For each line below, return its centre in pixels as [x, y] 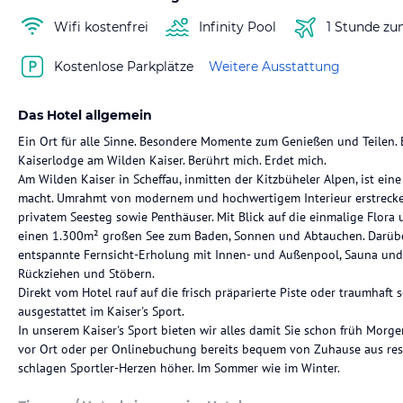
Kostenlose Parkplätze [124, 66]
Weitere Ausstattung [274, 66]
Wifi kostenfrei [101, 27]
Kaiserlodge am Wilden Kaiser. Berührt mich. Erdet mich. [172, 160]
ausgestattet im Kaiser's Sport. [101, 311]
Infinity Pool [237, 27]
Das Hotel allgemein [85, 115]
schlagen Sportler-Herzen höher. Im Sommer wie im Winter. [179, 368]
